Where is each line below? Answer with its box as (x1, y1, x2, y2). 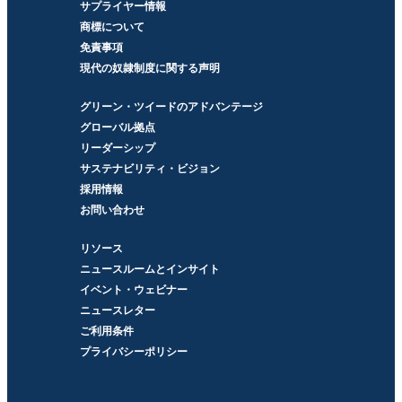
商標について (79, 20, 144, 33)
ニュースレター (79, 303, 155, 317)
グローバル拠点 (79, 120, 155, 134)
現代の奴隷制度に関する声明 (79, 61, 220, 74)
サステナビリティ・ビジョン (79, 162, 220, 175)
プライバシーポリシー (79, 345, 188, 358)
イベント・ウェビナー (79, 283, 188, 296)
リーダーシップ (79, 141, 155, 154)
